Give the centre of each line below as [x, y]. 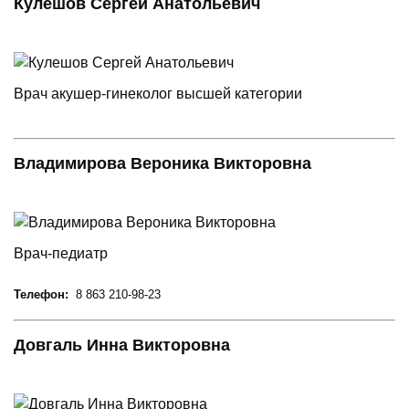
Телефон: [41, 294]
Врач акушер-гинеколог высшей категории [158, 93]
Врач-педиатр [61, 253]
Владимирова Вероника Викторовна [163, 163]
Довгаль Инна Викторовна [122, 345]
